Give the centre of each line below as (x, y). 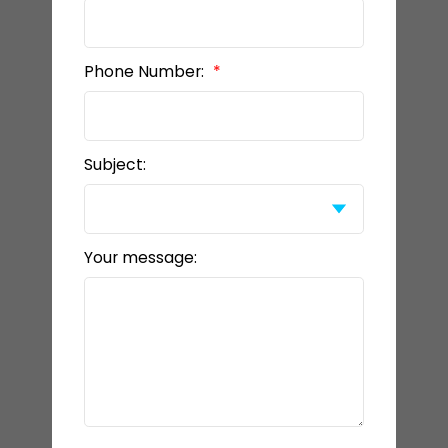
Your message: (140, 258)
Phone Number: (145, 72)
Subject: (114, 165)
